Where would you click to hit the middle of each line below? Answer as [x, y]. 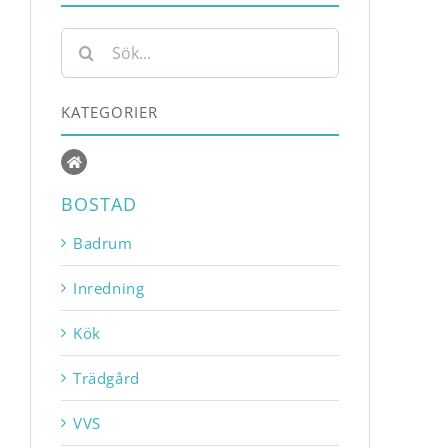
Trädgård [106, 377]
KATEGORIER [109, 112]
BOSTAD [99, 203]
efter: [78, 63]
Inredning [109, 287]
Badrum [103, 242]
